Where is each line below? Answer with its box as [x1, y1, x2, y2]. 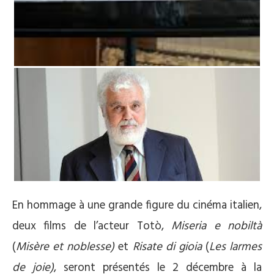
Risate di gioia [132, 238, 202, 257]
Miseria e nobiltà [171, 217, 262, 236]
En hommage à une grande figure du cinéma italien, [12, 196, 262, 215]
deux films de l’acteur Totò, [12, 217, 172, 236]
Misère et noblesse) [16, 238, 115, 257]
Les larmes [209, 238, 262, 257]
